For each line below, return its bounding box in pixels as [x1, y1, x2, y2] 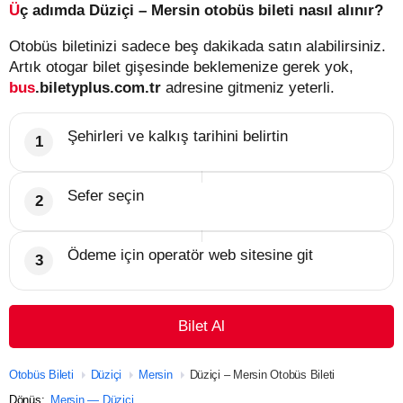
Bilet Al [178, 317, 225, 335]
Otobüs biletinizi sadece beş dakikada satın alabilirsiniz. [9, 37, 386, 55]
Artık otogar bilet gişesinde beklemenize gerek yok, [9, 58, 354, 76]
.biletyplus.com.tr [35, 78, 161, 96]
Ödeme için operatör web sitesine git [67, 246, 313, 264]
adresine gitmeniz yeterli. [161, 78, 335, 96]
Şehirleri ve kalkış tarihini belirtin [67, 127, 288, 145]
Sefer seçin [67, 186, 144, 204]
